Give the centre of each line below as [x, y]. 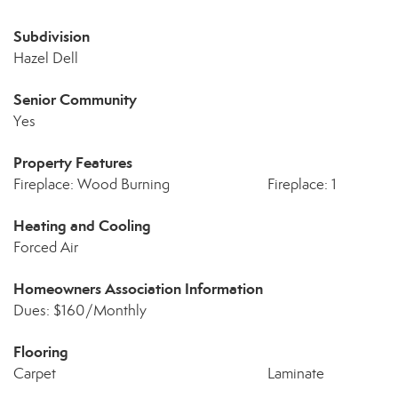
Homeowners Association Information [138, 289]
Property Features [73, 163]
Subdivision [52, 36]
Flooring [41, 352]
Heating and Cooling [82, 226]
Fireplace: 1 [302, 184]
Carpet [35, 374]
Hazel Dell [46, 58]
